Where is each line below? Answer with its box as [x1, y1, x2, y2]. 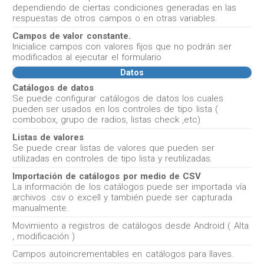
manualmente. [12, 203, 69, 213]
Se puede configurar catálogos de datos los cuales [12, 93, 224, 104]
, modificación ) [12, 231, 75, 242]
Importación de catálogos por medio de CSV [12, 171, 202, 181]
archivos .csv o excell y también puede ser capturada [12, 192, 232, 203]
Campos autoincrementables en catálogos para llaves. [12, 249, 234, 259]
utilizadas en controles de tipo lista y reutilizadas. [12, 153, 213, 164]
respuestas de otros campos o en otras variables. [12, 13, 218, 24]
